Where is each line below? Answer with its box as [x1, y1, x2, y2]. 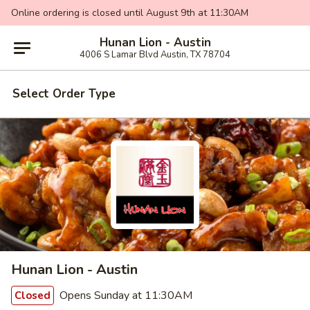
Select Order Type [12, 86, 116, 102]
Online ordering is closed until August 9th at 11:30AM [11, 6, 248, 19]
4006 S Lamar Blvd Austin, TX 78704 [80, 48, 230, 61]
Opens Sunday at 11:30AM [57, 288, 192, 303]
